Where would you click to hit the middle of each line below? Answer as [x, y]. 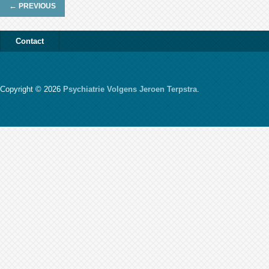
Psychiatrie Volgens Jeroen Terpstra [130, 89]
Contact [30, 41]
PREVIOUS [36, 6]
